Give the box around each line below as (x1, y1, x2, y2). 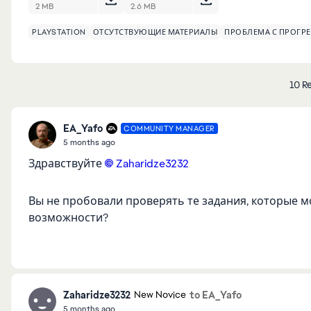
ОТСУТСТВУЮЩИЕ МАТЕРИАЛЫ (92, 27, 217, 37)
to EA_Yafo (190, 288, 242, 301)
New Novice (134, 289, 186, 301)
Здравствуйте (28, 156, 105, 171)
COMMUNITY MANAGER (124, 124, 215, 133)
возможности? (28, 210, 108, 225)
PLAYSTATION (32, 27, 86, 37)
